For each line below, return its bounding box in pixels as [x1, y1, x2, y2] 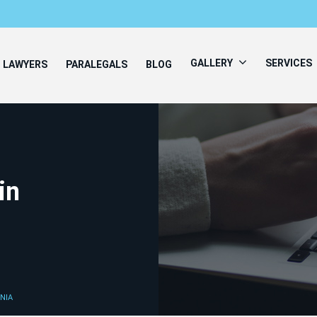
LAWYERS [3, 59, 47, 70]
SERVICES [265, 57, 314, 69]
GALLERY [190, 57, 235, 69]
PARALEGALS [66, 59, 127, 70]
